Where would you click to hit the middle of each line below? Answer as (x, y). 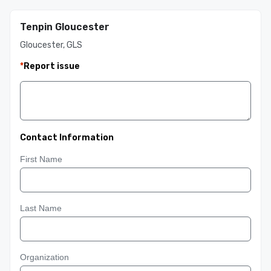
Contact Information (67, 138)
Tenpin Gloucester (65, 27)
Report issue (52, 66)
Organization (44, 257)
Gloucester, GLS (51, 45)
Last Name (41, 208)
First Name (41, 159)
